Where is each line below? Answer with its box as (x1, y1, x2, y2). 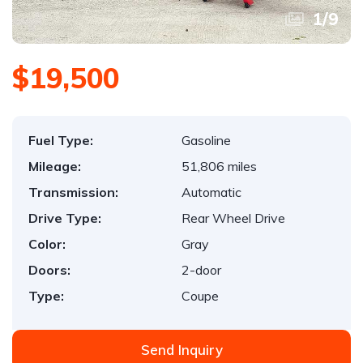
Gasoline (181, 132, 231, 148)
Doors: (28, 262, 70, 278)
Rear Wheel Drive (181, 210, 285, 226)
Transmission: (28, 184, 118, 200)
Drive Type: (28, 210, 101, 226)
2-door (181, 262, 221, 278)
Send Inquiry (140, 341, 223, 358)
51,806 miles (181, 158, 257, 174)
